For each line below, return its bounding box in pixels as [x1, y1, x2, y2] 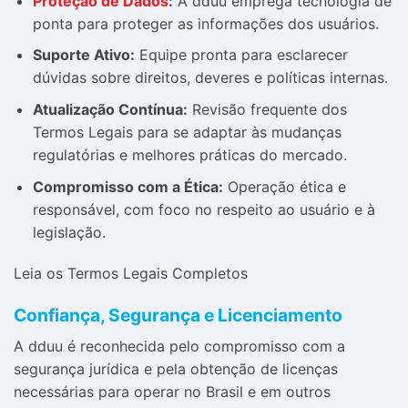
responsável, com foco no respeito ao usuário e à [32, 199, 375, 219]
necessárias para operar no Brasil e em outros [14, 382, 331, 401]
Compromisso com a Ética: [32, 177, 223, 196]
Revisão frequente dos [187, 99, 347, 118]
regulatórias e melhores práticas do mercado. [32, 145, 347, 164]
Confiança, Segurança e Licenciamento [14, 304, 342, 327]
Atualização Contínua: [32, 99, 188, 118]
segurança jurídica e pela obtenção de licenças [14, 359, 338, 378]
